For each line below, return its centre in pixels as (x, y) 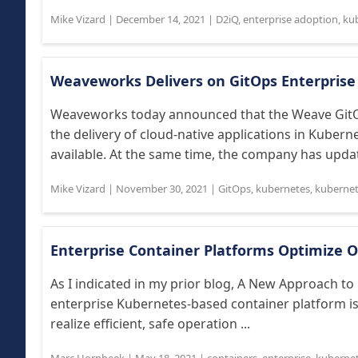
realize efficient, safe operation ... (150, 324)
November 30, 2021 (162, 189)
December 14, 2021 (161, 19)
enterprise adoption (290, 19)
